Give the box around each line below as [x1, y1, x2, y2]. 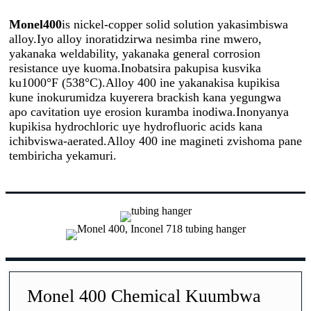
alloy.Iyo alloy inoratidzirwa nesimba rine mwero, [9, 31, 262, 46]
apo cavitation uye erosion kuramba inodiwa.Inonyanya [9, 104, 289, 119]
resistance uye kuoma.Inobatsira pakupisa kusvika [9, 60, 261, 75]
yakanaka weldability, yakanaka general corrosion [9, 46, 260, 60]
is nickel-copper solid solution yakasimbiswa [62, 17, 288, 31]
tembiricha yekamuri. [9, 148, 117, 162]
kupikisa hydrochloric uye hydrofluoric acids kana [9, 119, 262, 133]
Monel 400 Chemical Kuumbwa [27, 285, 261, 306]
